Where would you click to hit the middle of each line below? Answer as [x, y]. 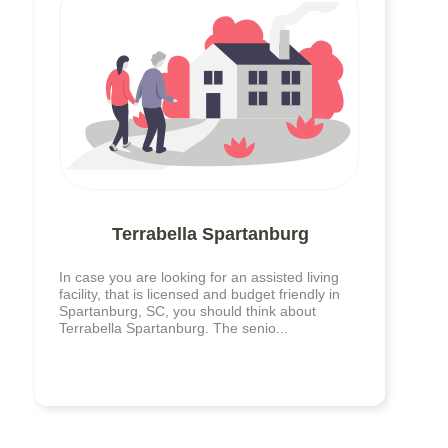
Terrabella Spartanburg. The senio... [173, 328]
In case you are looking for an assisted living [199, 277]
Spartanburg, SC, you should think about [187, 311]
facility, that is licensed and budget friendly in [199, 294]
